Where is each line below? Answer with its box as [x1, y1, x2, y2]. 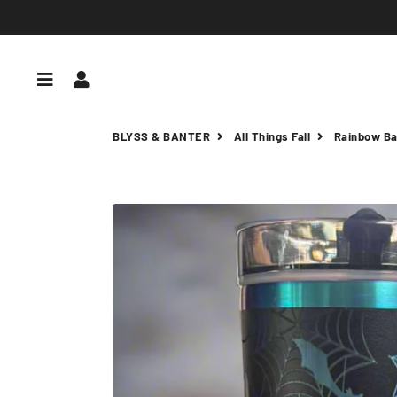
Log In [92, 67, 139, 90]
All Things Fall [233, 129, 310, 144]
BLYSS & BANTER [113, 129, 210, 144]
